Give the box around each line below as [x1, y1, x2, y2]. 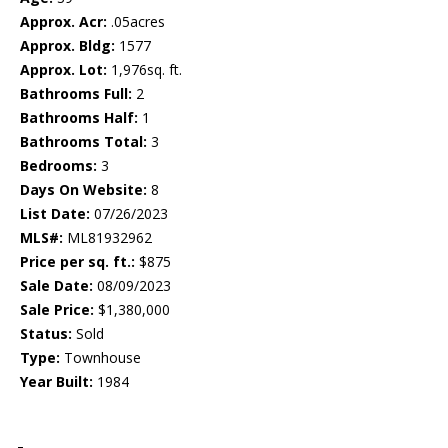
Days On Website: [20, 180, 147, 200]
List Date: [20, 204, 90, 224]
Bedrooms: [20, 156, 97, 176]
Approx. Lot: [20, 60, 107, 80]
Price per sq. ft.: [20, 252, 135, 272]
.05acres [107, 12, 165, 32]
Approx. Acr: [20, 12, 107, 32]
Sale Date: [20, 276, 93, 296]
